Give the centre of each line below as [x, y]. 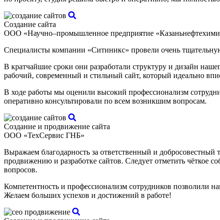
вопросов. [21, 170]
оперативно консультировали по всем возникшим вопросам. [105, 101]
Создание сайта [30, 25]
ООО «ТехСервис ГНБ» [44, 136]
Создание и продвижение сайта [57, 127]
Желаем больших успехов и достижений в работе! [88, 195]
